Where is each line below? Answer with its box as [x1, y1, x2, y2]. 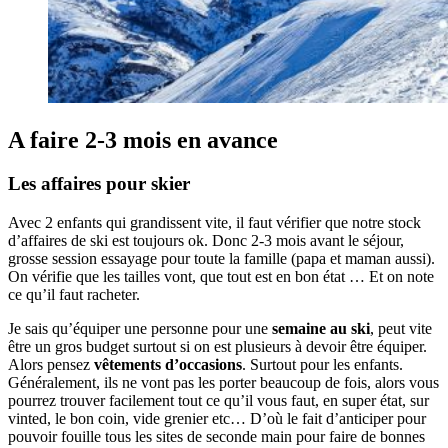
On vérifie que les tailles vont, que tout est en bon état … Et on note [8, 268, 434, 286]
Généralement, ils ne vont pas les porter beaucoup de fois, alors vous [8, 374, 439, 392]
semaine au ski [272, 320, 370, 338]
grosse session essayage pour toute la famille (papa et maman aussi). [8, 250, 435, 268]
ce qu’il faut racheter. [8, 286, 140, 304]
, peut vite [370, 320, 432, 338]
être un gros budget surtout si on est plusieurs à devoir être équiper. [8, 338, 427, 356]
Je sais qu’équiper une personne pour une [8, 320, 272, 338]
